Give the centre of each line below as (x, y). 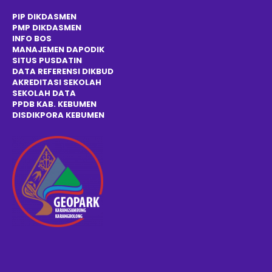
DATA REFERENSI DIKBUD (63, 71)
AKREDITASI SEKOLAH (57, 82)
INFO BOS (32, 38)
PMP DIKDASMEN (47, 27)
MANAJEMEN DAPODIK (58, 49)
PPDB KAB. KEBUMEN (54, 104)
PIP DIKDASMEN (44, 16)
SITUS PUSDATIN (47, 60)
